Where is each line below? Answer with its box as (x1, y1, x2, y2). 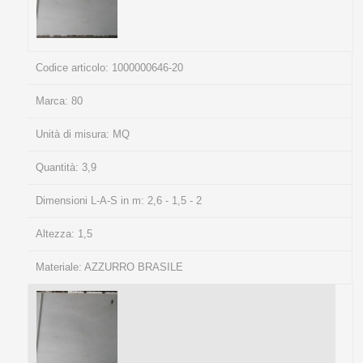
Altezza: (35, 227, 78, 240)
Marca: (35, 94, 71, 107)
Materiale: (35, 260, 84, 273)
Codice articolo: (35, 61, 112, 74)
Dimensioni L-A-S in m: (35, 194, 147, 207)
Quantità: (35, 160, 82, 173)
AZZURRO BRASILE (83, 260, 183, 273)
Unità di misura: (35, 127, 113, 140)
